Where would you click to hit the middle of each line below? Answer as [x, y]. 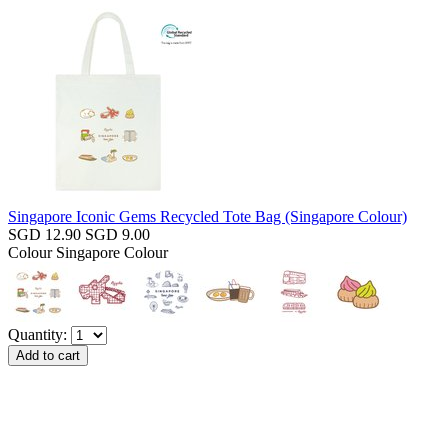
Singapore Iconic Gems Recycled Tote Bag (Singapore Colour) [207, 216]
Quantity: [39, 334]
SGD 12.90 [44, 234]
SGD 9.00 [117, 234]
